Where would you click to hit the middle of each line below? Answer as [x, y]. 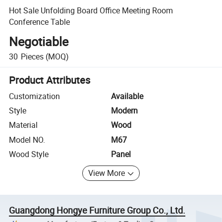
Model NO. [27, 139]
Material [24, 125]
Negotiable [39, 42]
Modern [124, 111]
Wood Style [29, 154]
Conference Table [40, 22]
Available [127, 96]
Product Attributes [50, 80]
